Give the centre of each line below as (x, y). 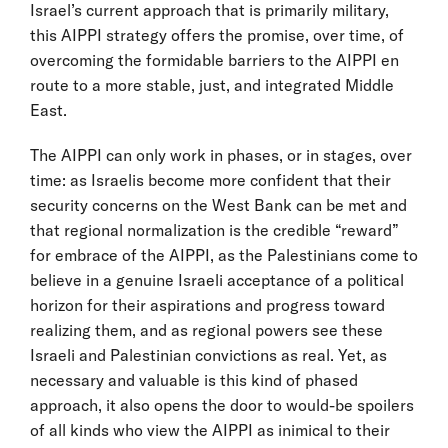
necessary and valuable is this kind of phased (194, 379)
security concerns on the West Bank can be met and (218, 204)
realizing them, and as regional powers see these (206, 329)
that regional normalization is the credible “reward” (214, 229)
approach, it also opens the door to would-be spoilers (222, 404)
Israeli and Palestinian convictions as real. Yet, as (208, 354)
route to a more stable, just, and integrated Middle (212, 84)
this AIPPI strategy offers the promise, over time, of (217, 34)
